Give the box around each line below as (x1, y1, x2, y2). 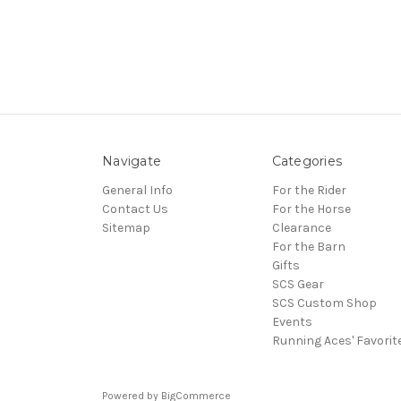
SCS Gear (271, 276, 324, 292)
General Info (102, 182, 173, 198)
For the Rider (271, 182, 346, 198)
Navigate (102, 152, 161, 169)
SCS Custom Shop (271, 294, 377, 311)
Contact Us (102, 200, 168, 217)
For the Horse (271, 200, 351, 217)
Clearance (271, 219, 331, 235)
